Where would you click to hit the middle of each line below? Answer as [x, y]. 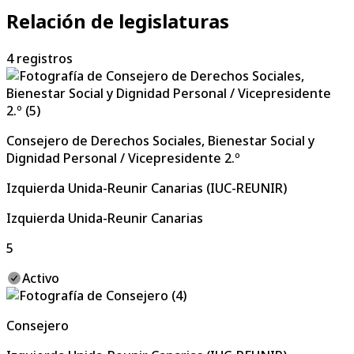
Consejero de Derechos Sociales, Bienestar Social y [160, 140]
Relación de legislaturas [118, 21]
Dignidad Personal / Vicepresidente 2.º [123, 158]
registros [45, 58]
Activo [41, 278]
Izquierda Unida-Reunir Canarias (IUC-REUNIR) [147, 188]
